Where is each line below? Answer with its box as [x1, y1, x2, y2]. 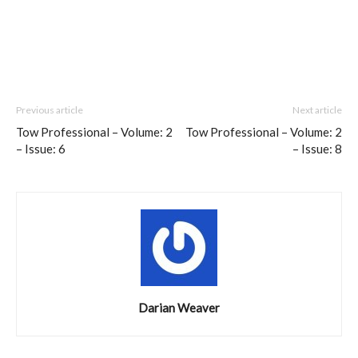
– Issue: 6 [16, 141, 66, 157]
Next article [292, 104, 342, 117]
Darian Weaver [138, 300, 220, 316]
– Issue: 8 [292, 141, 342, 157]
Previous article [16, 104, 83, 117]
